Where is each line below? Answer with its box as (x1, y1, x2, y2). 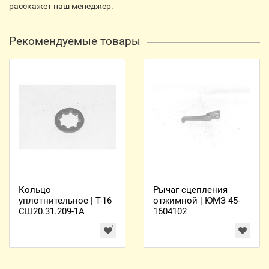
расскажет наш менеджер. (9, 1, 113, 11)
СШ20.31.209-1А (19, 206, 85, 217)
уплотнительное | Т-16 (19, 195, 112, 206)
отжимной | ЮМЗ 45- (153, 195, 240, 206)
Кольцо (19, 184, 51, 195)
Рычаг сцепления (153, 184, 228, 195)
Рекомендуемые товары (9, 34, 141, 48)
